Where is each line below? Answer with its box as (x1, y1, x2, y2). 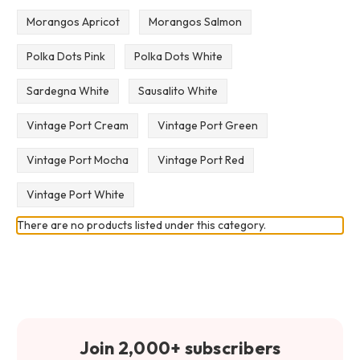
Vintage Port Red (157, 152, 244, 167)
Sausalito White (137, 83, 218, 98)
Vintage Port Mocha (26, 152, 129, 167)
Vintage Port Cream (26, 117, 129, 133)
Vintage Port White (26, 186, 125, 202)
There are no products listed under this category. (17, 217, 266, 232)
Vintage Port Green (157, 117, 258, 133)
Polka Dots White (133, 48, 223, 63)
